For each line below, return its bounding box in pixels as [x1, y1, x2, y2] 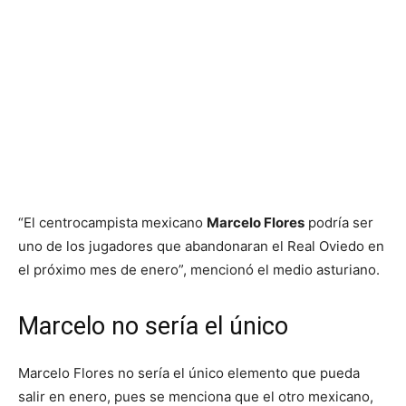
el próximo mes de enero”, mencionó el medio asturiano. [18, 261, 380, 278]
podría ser [304, 214, 373, 231]
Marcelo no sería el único [18, 312, 288, 341]
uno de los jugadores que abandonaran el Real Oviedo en [18, 237, 384, 255]
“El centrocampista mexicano [18, 214, 207, 231]
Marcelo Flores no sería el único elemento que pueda [18, 364, 360, 382]
